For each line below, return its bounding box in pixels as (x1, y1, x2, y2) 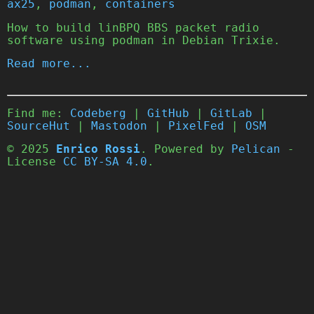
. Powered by (140, 143, 231, 156)
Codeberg (70, 107, 126, 120)
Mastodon (91, 119, 147, 132)
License (7, 156, 63, 169)
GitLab (210, 107, 252, 120)
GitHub (147, 107, 189, 120)
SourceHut (7, 119, 70, 132)
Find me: (7, 107, 70, 120)
